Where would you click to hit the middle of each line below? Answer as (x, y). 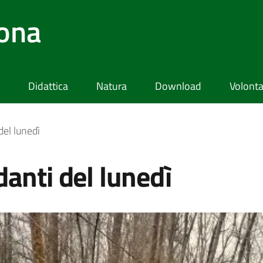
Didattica (48, 86)
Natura (112, 86)
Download (178, 86)
